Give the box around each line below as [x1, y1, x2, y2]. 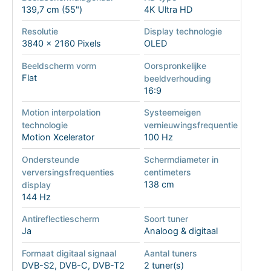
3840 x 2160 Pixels [21, 38, 101, 50]
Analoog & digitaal [143, 226, 218, 237]
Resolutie [21, 26, 58, 37]
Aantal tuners [143, 247, 197, 258]
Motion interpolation [21, 107, 100, 118]
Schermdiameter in [143, 154, 218, 165]
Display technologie [143, 26, 222, 37]
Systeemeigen [143, 107, 201, 118]
